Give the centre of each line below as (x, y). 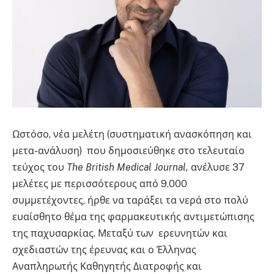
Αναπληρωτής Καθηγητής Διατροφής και (107, 266)
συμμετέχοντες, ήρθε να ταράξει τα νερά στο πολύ (130, 200)
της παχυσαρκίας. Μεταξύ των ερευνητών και (120, 233)
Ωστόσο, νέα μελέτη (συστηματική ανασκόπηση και (132, 134)
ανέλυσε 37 (218, 167)
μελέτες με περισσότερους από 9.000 (100, 183)
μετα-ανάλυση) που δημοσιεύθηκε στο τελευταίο (128, 150)
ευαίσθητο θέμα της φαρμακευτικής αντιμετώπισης (133, 217)
